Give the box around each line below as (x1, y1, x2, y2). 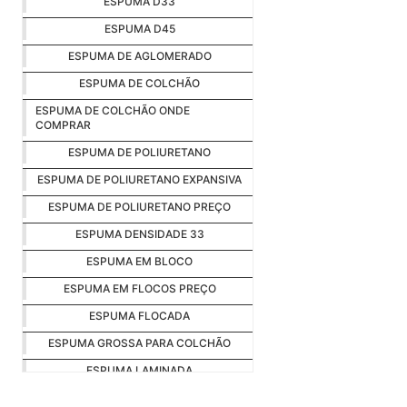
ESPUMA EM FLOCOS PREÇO (63, 282, 216, 296)
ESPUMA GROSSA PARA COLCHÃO (48, 336, 231, 351)
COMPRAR (35, 118, 91, 133)
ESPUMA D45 (104, 22, 175, 36)
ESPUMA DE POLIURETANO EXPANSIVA (37, 173, 242, 187)
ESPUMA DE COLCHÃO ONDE (35, 104, 190, 118)
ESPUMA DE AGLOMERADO (67, 49, 212, 64)
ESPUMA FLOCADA (89, 309, 190, 323)
